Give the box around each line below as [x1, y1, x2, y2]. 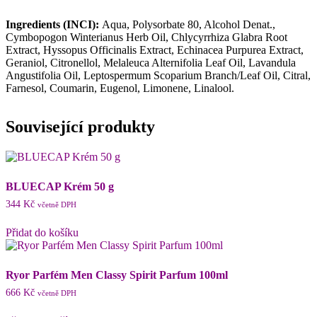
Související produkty [6, 117, 155, 137]
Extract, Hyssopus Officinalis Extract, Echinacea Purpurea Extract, [6, 44, 304, 57]
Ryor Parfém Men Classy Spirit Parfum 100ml [6, 269, 228, 282]
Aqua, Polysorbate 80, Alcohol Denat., [102, 18, 275, 31]
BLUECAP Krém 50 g [6, 180, 114, 193]
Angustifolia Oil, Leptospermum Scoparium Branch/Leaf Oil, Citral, [6, 69, 311, 82]
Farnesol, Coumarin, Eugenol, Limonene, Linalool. [6, 82, 234, 95]
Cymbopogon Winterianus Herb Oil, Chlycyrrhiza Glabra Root [6, 31, 287, 44]
